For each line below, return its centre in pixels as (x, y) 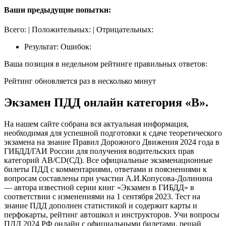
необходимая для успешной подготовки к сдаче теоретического (113, 133)
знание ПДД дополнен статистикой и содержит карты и (101, 205)
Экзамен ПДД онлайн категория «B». (106, 102)
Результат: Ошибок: (58, 46)
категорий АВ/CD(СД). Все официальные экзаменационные (108, 160)
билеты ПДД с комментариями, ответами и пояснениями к (105, 169)
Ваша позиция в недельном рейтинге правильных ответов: (106, 64)
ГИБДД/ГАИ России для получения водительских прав (99, 151)
